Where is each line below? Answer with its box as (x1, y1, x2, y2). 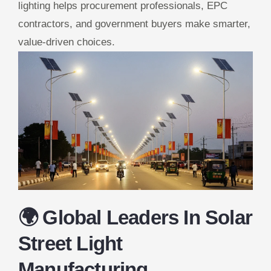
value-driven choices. (18, 36, 115, 48)
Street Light (18, 232, 123, 255)
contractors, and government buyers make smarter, (18, 18, 250, 30)
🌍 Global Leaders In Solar (18, 206, 253, 229)
